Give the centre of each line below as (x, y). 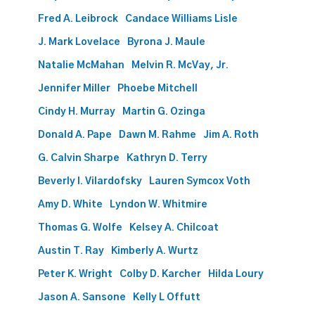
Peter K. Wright (76, 274)
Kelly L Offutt (167, 297)
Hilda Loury (236, 274)
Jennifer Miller (75, 88)
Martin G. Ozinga (164, 111)
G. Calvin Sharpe (79, 158)
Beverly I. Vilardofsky (90, 181)
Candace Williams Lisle (182, 19)
